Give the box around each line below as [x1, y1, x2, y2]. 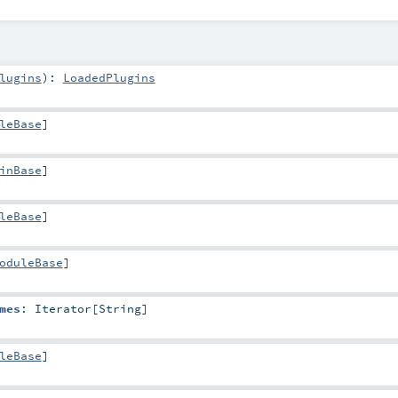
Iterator [34, 301, 92, 316]
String [98, 301, 141, 316]
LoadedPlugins [62, 69, 155, 84]
